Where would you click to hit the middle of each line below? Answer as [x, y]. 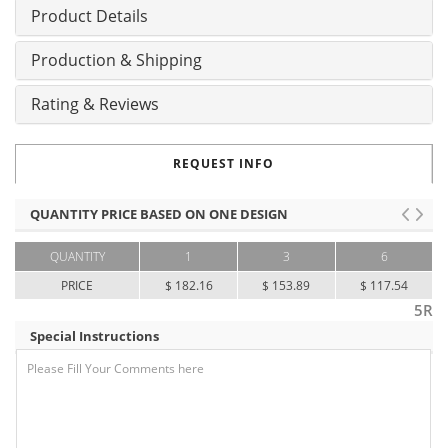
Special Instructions [94, 336]
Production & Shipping [116, 60]
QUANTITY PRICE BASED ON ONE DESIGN [159, 214]
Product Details [89, 16]
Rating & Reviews [95, 104]
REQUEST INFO [223, 164]
